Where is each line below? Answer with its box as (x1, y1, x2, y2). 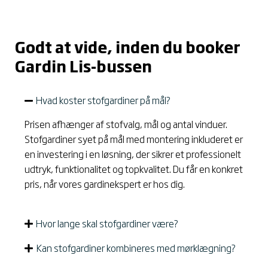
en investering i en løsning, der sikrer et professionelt (25, 146, 241, 161)
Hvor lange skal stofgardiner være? (36, 216, 179, 231)
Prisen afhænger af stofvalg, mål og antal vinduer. (25, 116, 227, 131)
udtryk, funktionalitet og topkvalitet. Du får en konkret (25, 161, 243, 176)
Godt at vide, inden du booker (15, 35, 240, 58)
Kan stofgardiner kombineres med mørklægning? (36, 240, 236, 255)
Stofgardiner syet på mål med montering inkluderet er (25, 131, 243, 146)
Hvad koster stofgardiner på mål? (36, 92, 171, 107)
